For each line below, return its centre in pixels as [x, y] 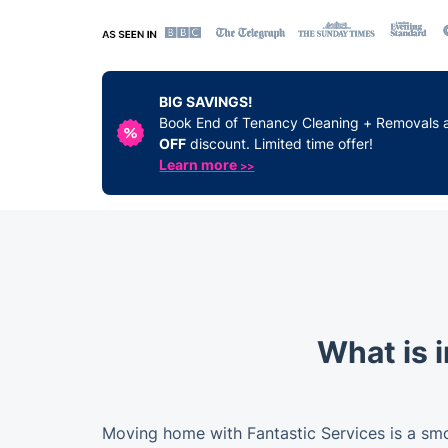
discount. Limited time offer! [280, 143]
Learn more [200, 164]
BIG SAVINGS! [206, 101]
